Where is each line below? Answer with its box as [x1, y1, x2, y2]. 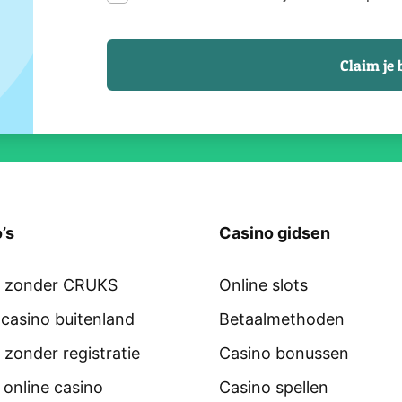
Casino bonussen [219, 343, 349, 363]
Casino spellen [219, 377, 328, 397]
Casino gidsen [219, 223, 330, 242]
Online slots [219, 275, 308, 294]
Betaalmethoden [219, 309, 345, 328]
